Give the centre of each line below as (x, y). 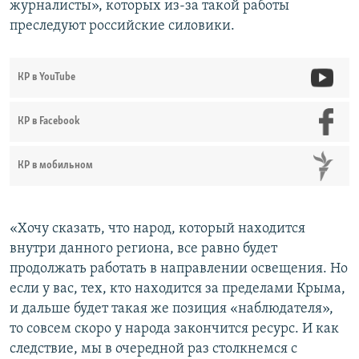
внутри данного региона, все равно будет (143, 249)
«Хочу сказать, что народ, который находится (157, 229)
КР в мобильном (55, 166)
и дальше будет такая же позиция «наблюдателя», (171, 309)
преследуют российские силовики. (122, 26)
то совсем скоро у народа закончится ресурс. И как (174, 329)
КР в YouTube (46, 78)
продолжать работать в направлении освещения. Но (179, 269)
